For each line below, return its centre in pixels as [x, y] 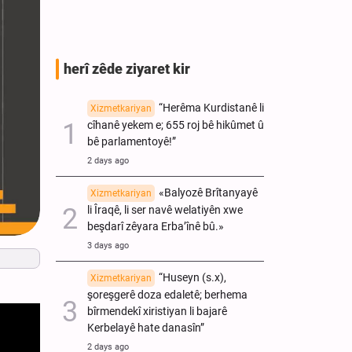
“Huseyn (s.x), [192, 277]
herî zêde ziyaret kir [127, 69]
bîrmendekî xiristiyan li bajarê [157, 311]
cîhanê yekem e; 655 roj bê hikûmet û [176, 125]
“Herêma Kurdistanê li [211, 108]
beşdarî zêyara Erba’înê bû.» [156, 226]
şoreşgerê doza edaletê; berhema [167, 295]
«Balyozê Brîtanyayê [208, 192]
